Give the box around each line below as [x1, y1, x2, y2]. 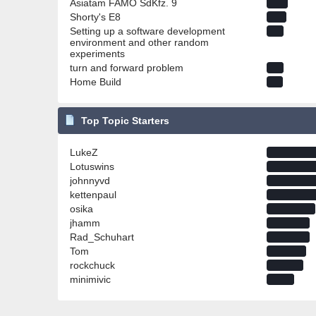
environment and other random [70, 36, 209, 48]
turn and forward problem [70, 61, 183, 73]
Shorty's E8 [70, 11, 121, 23]
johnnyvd [70, 175, 110, 187]
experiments [70, 47, 125, 59]
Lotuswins [70, 161, 114, 173]
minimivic [70, 274, 111, 286]
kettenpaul [70, 189, 116, 201]
